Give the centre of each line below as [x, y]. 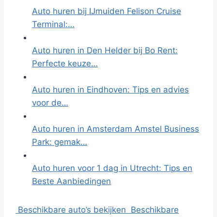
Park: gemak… [60, 142]
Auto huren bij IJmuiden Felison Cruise [107, 11]
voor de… [50, 103]
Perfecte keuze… [65, 63]
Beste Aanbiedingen [71, 181]
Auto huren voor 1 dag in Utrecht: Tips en [112, 168]
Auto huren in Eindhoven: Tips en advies [110, 90]
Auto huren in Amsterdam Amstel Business [116, 129]
